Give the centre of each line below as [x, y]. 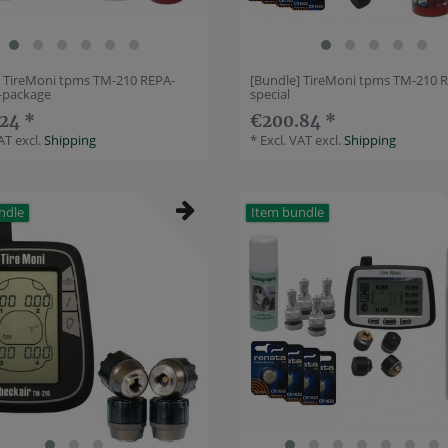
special [270, 93]
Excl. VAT [286, 139]
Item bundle [288, 212]
